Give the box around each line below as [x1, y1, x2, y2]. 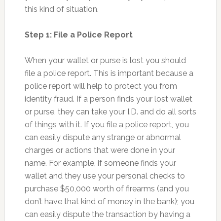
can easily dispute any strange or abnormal [24, 132, 181, 142]
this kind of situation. [24, 4, 99, 14]
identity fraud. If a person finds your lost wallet [24, 94, 192, 104]
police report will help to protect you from [24, 81, 177, 91]
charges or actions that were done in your [24, 145, 175, 155]
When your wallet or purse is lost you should [24, 55, 186, 65]
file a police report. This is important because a [24, 68, 193, 78]
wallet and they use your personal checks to [24, 171, 185, 181]
